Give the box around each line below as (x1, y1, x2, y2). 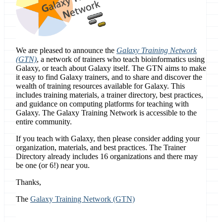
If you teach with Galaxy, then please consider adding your (16, 134, 200, 143)
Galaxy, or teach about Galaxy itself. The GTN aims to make (16, 64, 206, 73)
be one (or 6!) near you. (16, 161, 90, 170)
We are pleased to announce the (16, 46, 116, 55)
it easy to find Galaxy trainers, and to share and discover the (16, 73, 202, 82)
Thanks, (16, 178, 41, 187)
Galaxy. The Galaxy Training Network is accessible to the (16, 109, 197, 117)
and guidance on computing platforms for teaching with (16, 100, 189, 109)
